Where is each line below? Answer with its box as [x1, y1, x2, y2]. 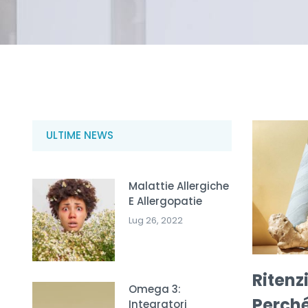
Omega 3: [129, 281, 181, 296]
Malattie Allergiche [129, 178, 229, 193]
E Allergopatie [129, 193, 202, 208]
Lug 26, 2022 [129, 213, 183, 227]
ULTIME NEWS [46, 128, 113, 143]
